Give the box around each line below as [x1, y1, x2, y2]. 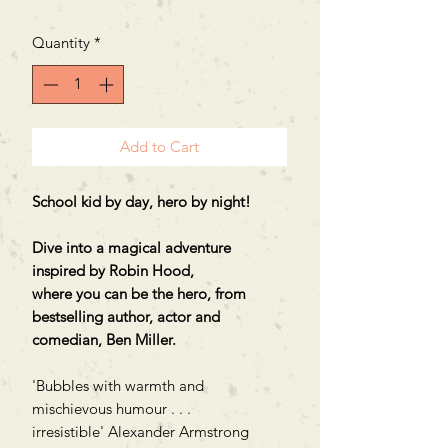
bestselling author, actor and [32, 306, 220, 326]
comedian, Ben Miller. [32, 329, 180, 349]
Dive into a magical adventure [32, 237, 231, 257]
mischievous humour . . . [32, 398, 191, 418]
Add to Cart [120, 136, 199, 156]
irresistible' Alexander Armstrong [32, 421, 253, 441]
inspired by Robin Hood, [32, 260, 194, 280]
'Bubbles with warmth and [32, 375, 204, 395]
